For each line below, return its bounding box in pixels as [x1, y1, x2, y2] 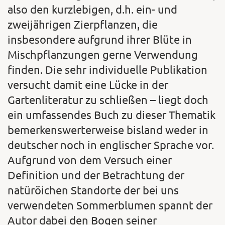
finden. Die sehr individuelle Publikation [8, 62, 207, 76]
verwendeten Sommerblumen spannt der [8, 198, 212, 211]
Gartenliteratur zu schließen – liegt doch [8, 92, 208, 106]
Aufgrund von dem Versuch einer [8, 153, 172, 166]
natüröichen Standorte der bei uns [8, 183, 179, 196]
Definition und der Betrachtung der [8, 168, 184, 181]
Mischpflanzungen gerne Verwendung [8, 47, 198, 61]
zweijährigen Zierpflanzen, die [8, 17, 158, 31]
